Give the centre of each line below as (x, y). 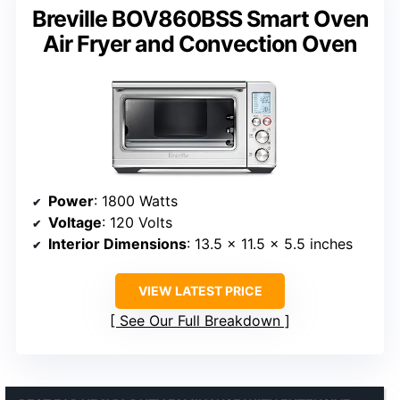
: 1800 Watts (136, 201)
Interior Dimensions (117, 244)
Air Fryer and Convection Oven (200, 44)
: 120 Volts (137, 223)
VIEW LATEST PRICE (200, 291)
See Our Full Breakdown (200, 321)
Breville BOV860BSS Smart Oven (200, 19)
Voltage (75, 223)
